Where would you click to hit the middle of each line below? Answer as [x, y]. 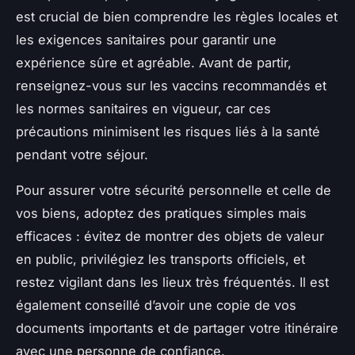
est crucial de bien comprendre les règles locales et [177, 17]
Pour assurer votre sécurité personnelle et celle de [174, 191]
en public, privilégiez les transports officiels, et [160, 260]
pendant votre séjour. [82, 155]
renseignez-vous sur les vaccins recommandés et [171, 86]
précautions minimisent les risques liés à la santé [168, 132]
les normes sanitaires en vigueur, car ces [143, 109]
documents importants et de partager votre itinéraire [177, 328]
